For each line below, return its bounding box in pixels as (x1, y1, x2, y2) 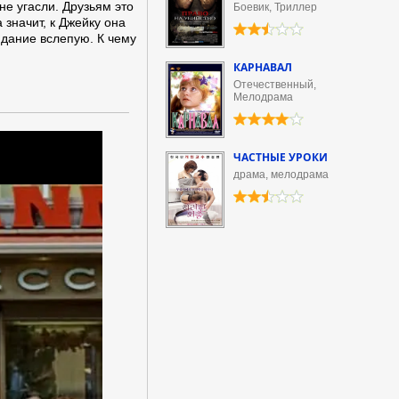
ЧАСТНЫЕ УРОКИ (233, 150, 328, 165)
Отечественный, (233, 78, 316, 91)
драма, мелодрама (233, 168, 329, 181)
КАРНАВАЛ (233, 60, 292, 75)
